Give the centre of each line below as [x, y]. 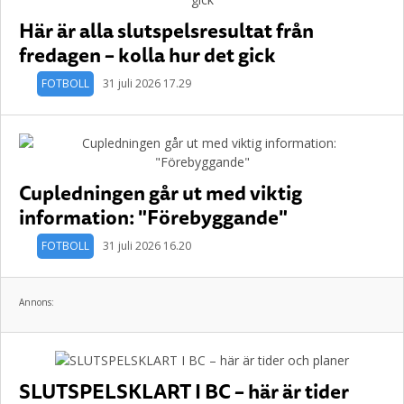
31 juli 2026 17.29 [147, 83]
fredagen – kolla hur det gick [147, 55]
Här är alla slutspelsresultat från [166, 30]
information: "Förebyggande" [153, 217]
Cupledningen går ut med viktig [161, 193]
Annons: [37, 302]
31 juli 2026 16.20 [147, 246]
